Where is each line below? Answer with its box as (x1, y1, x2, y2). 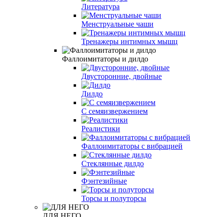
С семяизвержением (81, 107, 148, 115)
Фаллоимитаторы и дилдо (62, 54, 148, 63)
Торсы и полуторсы (81, 194, 146, 202)
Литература (81, 2, 120, 11)
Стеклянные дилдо (81, 159, 144, 168)
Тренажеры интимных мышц (81, 37, 178, 46)
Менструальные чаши (81, 19, 154, 28)
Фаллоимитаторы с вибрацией (81, 141, 183, 150)
